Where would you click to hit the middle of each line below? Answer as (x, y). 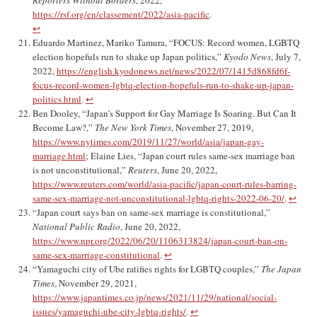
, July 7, (286, 57)
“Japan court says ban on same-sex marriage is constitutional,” (151, 213)
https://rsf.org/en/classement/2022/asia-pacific (121, 15)
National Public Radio (76, 227)
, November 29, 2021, (96, 283)
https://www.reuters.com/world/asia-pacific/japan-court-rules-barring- (165, 184)
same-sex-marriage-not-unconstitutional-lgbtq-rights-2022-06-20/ (158, 198)
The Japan (281, 269)
